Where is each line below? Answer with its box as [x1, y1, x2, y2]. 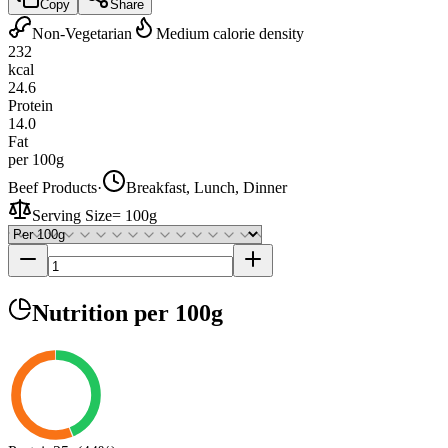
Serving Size [32, 206, 112, 224]
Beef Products [8, 178, 97, 196]
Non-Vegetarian [32, 24, 132, 42]
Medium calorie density [156, 24, 304, 42]
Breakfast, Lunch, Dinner [126, 178, 287, 196]
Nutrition [32, 299, 134, 326]
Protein [8, 96, 53, 114]
